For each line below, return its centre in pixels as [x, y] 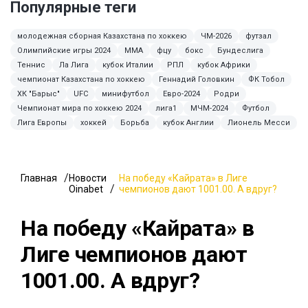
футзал [258, 36]
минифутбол [125, 94]
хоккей [93, 123]
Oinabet [86, 189]
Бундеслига [240, 51]
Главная [39, 178]
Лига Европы [42, 123]
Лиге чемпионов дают [134, 255]
